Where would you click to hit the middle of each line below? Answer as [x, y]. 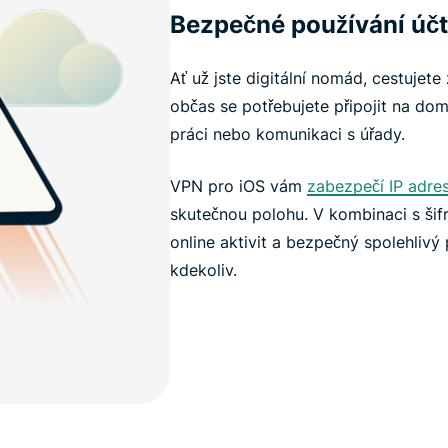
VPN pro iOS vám [238, 186]
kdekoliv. [203, 270]
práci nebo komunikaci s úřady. [287, 134]
